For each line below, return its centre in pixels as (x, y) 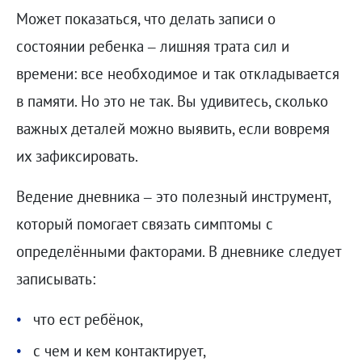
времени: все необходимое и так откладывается (177, 73)
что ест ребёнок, (89, 319)
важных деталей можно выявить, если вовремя (173, 128)
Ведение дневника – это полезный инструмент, (173, 196)
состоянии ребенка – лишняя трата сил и (152, 46)
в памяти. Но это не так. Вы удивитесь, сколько (172, 101)
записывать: (55, 278)
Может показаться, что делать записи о (145, 18)
